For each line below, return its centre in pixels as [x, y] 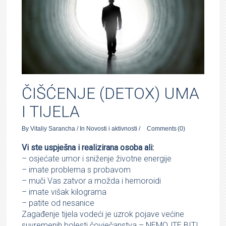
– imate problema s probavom [76, 169]
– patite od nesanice [58, 203]
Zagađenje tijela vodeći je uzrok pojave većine [103, 214]
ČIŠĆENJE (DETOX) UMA [111, 93]
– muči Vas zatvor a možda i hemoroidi [92, 181]
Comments [162, 128]
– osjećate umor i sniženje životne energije [97, 158]
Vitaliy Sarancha [53, 128]
